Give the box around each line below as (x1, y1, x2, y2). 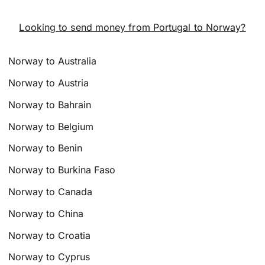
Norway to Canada (8, 185, 93, 198)
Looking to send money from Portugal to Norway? (19, 21, 246, 34)
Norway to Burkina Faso (8, 164, 116, 176)
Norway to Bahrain (8, 98, 92, 111)
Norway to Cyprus (8, 251, 91, 263)
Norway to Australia (8, 55, 97, 67)
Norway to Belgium (8, 120, 94, 132)
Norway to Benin (8, 142, 83, 154)
